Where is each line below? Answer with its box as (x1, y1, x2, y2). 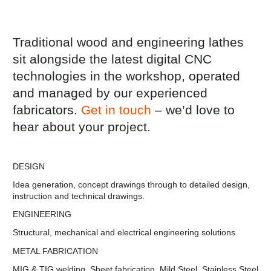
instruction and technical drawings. (13, 191, 147, 201)
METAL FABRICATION (13, 246, 98, 256)
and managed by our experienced (13, 85, 207, 100)
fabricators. (13, 102, 81, 117)
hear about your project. (13, 119, 154, 134)
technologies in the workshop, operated (13, 68, 240, 83)
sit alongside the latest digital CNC (13, 51, 212, 66)
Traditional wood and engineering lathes (13, 34, 244, 49)
